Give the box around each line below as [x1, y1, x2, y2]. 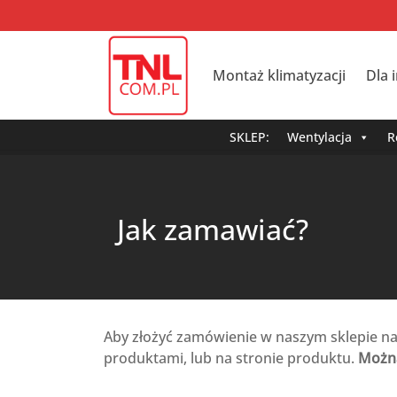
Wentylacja [287, 128, 352, 145]
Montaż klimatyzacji [213, 66, 346, 85]
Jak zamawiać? [117, 210, 308, 248]
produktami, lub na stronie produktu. [104, 348, 358, 368]
